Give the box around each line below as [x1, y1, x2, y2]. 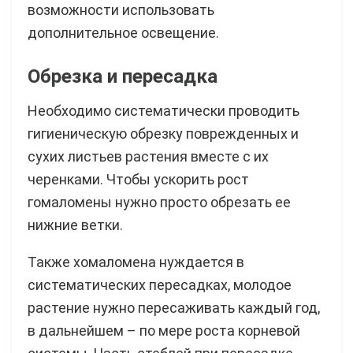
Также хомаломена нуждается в [28, 253, 244, 270]
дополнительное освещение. [28, 24, 219, 41]
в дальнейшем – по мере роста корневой [28, 321, 300, 339]
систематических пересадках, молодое [28, 276, 292, 293]
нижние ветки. [28, 216, 123, 233]
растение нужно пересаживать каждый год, [28, 299, 320, 316]
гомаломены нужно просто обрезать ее [28, 193, 291, 210]
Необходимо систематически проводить [28, 102, 299, 119]
